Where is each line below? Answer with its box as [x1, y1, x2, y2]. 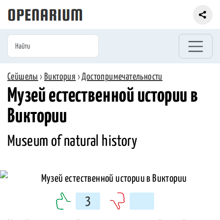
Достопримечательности [82, 72, 163, 82]
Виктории [7, 107, 67, 127]
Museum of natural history [7, 134, 137, 149]
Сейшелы [7, 72, 38, 82]
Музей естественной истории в [7, 86, 198, 106]
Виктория [44, 72, 76, 82]
